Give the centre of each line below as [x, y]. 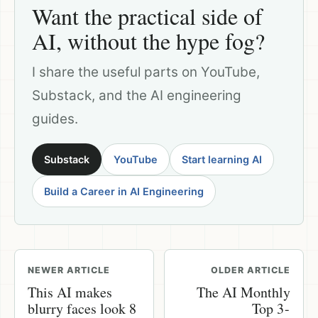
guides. [55, 119]
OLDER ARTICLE [251, 270]
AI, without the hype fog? [148, 40]
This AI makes [70, 292]
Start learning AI [222, 159]
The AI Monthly [243, 292]
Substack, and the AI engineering [137, 95]
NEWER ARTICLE [69, 270]
